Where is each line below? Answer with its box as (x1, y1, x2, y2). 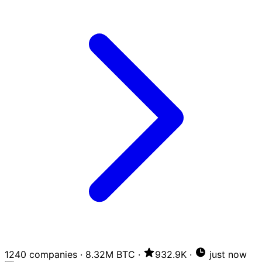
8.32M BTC (85, 248, 135, 260)
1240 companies (5, 248, 77, 260)
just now (206, 248, 247, 260)
